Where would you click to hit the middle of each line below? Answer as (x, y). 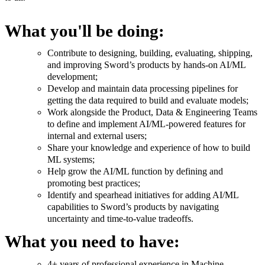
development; (72, 76)
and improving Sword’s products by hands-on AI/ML (146, 64)
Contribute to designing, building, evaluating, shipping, (150, 53)
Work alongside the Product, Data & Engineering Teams (152, 112)
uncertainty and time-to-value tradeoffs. (120, 218)
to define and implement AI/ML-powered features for (146, 124)
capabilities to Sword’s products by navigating (133, 206)
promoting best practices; (94, 183)
